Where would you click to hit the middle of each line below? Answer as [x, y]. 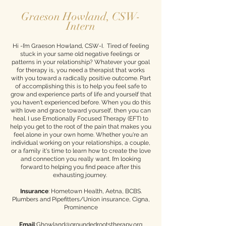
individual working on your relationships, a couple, [81, 143]
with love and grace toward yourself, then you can [81, 110]
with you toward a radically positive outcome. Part [81, 78]
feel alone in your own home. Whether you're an [81, 135]
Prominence [81, 207]
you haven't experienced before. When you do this [81, 102]
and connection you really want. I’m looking [81, 159]
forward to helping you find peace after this [81, 167]
